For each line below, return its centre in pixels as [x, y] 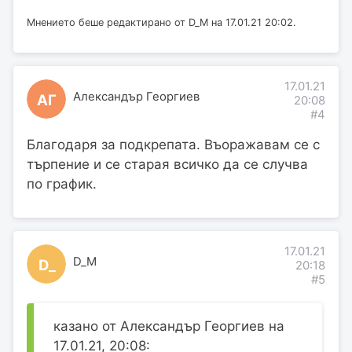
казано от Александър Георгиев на [169, 326]
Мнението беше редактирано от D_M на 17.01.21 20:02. [161, 22]
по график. [62, 184]
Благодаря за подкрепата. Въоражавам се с [173, 145]
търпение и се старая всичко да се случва [167, 165]
